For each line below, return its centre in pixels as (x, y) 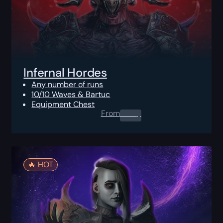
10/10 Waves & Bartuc (71, 94)
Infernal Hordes (65, 72)
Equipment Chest (63, 104)
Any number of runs (67, 84)
